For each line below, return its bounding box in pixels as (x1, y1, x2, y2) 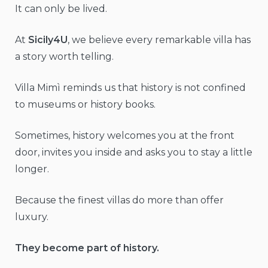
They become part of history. (15, 242, 159, 254)
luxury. (15, 211, 48, 223)
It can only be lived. (15, 3, 107, 15)
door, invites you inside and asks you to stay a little (15, 147, 252, 159)
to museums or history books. (15, 99, 156, 111)
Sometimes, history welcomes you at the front (15, 130, 234, 142)
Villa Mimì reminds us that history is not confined (15, 82, 246, 94)
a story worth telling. (15, 51, 114, 63)
